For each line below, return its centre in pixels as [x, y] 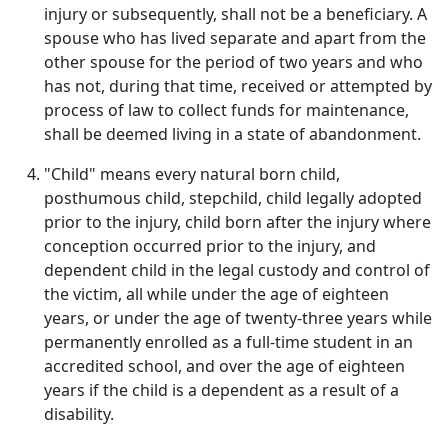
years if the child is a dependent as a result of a [221, 390]
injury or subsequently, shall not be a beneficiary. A [235, 14]
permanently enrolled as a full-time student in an [228, 342]
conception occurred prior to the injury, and [210, 246]
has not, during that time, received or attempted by [238, 86]
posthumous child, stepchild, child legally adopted [233, 198]
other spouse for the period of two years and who [233, 62]
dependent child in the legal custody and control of [237, 270]
